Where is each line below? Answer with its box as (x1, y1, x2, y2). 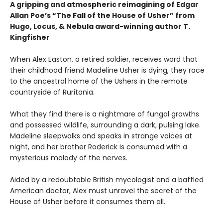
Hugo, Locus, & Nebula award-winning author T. (10, 21, 190, 31)
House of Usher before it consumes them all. (10, 196, 165, 207)
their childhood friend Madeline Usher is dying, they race (10, 65, 205, 75)
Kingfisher (10, 32, 50, 42)
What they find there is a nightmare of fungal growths (10, 109, 199, 119)
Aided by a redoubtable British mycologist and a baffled (10, 174, 204, 185)
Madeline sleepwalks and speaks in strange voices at (10, 130, 192, 141)
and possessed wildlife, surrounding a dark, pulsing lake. (10, 119, 201, 130)
